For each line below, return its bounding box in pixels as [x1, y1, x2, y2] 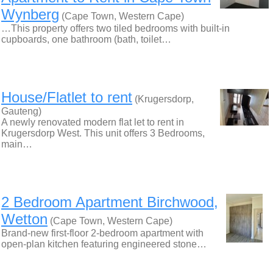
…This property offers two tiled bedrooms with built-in [1, 23, 230, 34]
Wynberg [1, 6, 59, 23]
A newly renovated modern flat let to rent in [1, 117, 184, 127]
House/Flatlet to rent [1, 89, 132, 105]
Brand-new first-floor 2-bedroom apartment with [1, 228, 204, 238]
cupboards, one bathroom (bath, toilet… [1, 34, 171, 44]
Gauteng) [1, 106, 41, 116]
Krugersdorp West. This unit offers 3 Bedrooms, [1, 128, 205, 138]
